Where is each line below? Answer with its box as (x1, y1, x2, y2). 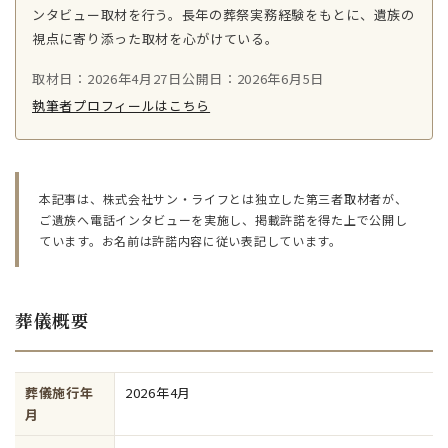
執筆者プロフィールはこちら (32, 96, 211, 115)
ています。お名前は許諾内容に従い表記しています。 (39, 232, 342, 249)
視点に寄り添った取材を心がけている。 (32, 29, 279, 48)
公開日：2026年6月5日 (181, 69, 324, 88)
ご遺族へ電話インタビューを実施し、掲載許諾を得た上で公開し (39, 211, 408, 228)
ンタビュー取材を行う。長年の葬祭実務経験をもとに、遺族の (32, 5, 415, 24)
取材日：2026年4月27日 (32, 69, 182, 88)
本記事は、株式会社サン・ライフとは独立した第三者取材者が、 (39, 190, 408, 207)
